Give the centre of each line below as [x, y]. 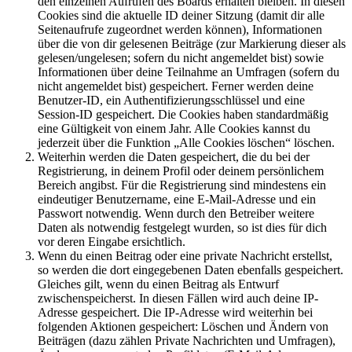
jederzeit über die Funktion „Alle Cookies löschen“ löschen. [186, 142]
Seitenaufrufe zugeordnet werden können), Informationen [180, 29]
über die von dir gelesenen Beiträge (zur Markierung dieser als [192, 43]
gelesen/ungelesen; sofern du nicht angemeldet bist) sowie [181, 57]
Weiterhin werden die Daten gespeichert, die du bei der [174, 156]
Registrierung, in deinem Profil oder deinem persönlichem [181, 170]
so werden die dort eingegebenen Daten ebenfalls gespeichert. [191, 269]
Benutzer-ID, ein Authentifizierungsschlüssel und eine [171, 100]
